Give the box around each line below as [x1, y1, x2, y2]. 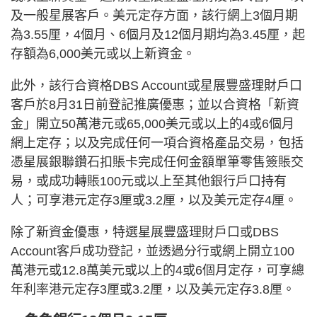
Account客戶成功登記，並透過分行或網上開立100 [11, 244, 294, 259]
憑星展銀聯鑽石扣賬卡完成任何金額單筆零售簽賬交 [11, 155, 304, 170]
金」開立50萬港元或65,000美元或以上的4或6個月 [11, 117, 294, 132]
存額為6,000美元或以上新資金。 [11, 47, 195, 62]
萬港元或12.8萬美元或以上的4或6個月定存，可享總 [11, 263, 304, 278]
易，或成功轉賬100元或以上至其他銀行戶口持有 [11, 174, 287, 189]
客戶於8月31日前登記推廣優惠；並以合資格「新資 [11, 98, 299, 113]
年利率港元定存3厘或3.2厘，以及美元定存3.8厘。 [11, 282, 295, 297]
